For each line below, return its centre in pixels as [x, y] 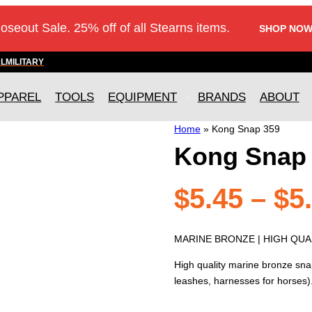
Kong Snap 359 [245, 129]
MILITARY [25, 62]
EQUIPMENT [143, 97]
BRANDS [221, 97]
